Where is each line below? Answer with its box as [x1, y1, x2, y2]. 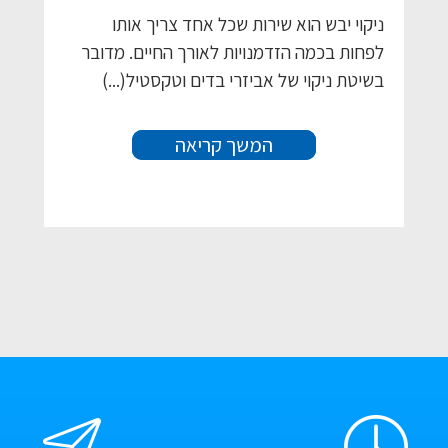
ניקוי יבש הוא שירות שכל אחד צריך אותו [112, 11, 384, 36]
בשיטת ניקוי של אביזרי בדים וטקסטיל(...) [102, 67, 384, 92]
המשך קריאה [175, 131, 273, 158]
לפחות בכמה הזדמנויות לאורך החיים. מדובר [81, 39, 384, 64]
